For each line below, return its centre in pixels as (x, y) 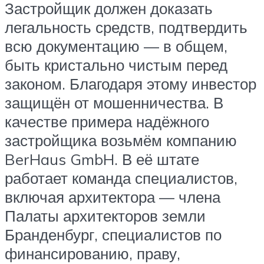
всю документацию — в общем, (116, 46)
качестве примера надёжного (107, 122)
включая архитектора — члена (113, 197)
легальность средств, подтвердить (126, 27)
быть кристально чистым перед (116, 65)
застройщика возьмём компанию (121, 141)
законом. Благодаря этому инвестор (131, 84)
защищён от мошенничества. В (114, 103)
